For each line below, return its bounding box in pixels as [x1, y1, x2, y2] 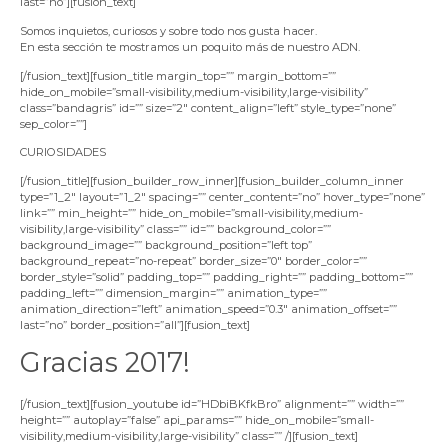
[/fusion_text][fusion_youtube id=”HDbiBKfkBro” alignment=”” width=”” [20, 396, 404, 411]
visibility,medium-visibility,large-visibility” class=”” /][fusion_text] [20, 428, 358, 443]
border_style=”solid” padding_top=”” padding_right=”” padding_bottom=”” [20, 270, 413, 285]
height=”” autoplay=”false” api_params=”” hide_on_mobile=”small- [20, 412, 374, 427]
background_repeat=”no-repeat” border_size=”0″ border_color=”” [20, 254, 367, 269]
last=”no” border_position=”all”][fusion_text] [20, 318, 250, 333]
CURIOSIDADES [20, 145, 106, 160]
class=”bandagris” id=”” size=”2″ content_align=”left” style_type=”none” [20, 100, 396, 115]
